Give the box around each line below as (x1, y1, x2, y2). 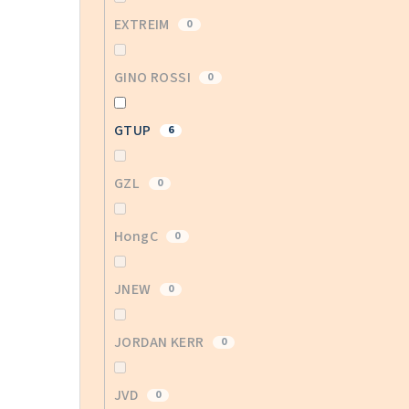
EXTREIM (114, 15, 173, 36)
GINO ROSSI (114, 68, 194, 89)
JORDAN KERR (114, 332, 207, 353)
